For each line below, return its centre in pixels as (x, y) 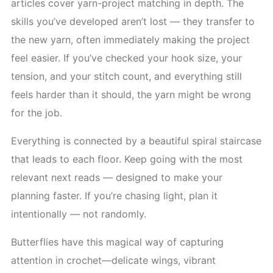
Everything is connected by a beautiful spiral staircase (136, 140)
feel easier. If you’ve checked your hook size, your (126, 58)
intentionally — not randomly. (79, 214)
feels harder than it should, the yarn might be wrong (131, 94)
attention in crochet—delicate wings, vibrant (113, 260)
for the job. (37, 112)
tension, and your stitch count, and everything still (126, 76)
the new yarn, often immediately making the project (130, 39)
